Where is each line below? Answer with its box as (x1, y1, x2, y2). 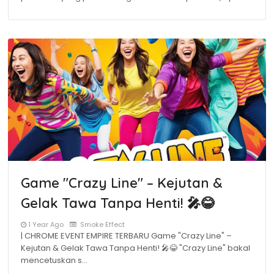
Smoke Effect (78, 220, 125, 229)
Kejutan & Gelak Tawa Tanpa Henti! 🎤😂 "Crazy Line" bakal (21, 242, 250, 254)
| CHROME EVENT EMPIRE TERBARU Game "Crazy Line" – (21, 230, 232, 242)
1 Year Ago (28, 220, 64, 229)
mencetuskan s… (21, 254, 87, 266)
